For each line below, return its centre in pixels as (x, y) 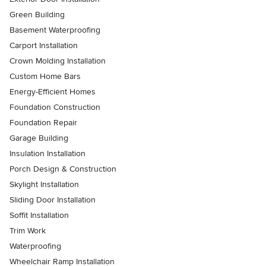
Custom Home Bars (45, 77)
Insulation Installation (47, 154)
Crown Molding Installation (58, 61)
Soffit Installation (39, 216)
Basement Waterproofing (55, 30)
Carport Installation (44, 46)
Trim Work (28, 231)
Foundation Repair (43, 123)
